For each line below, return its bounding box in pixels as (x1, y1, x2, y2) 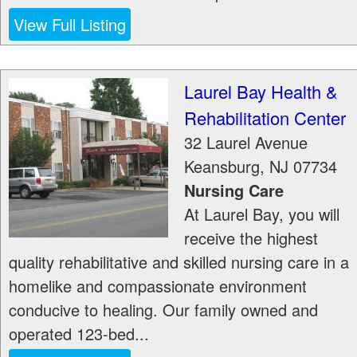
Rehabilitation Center (184, 105, 346, 130)
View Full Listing (14, 13, 126, 36)
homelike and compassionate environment (9, 274, 307, 297)
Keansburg (184, 155, 260, 178)
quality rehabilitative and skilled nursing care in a (9, 250, 349, 273)
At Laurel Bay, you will (184, 202, 339, 226)
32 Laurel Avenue (184, 131, 308, 154)
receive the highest (184, 226, 318, 249)
